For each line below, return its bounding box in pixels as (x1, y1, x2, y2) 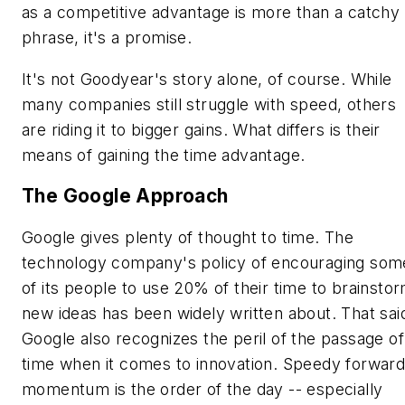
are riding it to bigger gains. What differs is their (22, 119, 381, 139)
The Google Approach (22, 184, 229, 208)
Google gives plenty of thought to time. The (22, 227, 354, 247)
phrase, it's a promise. (22, 28, 193, 48)
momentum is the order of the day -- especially (22, 379, 383, 399)
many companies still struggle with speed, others (22, 94, 397, 114)
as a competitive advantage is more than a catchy (22, 3, 400, 23)
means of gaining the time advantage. (22, 145, 306, 165)
